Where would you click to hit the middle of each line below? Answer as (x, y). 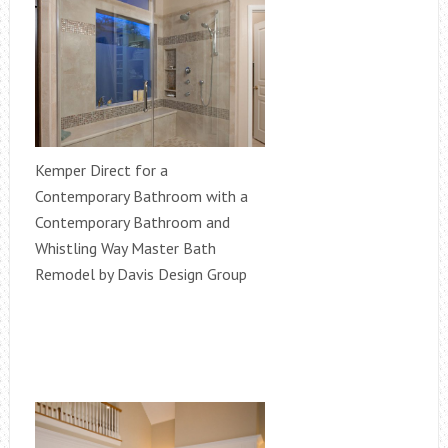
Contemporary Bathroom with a (141, 195)
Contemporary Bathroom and (132, 221)
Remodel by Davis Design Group (140, 273)
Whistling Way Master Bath (125, 247)
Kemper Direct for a (101, 169)
